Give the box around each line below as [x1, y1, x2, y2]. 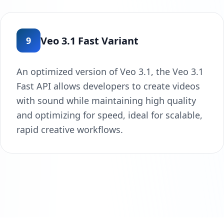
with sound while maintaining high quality [16, 94, 196, 107]
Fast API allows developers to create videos [16, 80, 200, 92]
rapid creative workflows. [16, 123, 123, 136]
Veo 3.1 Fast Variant [40, 33, 138, 47]
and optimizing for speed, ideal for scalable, [16, 109, 202, 121]
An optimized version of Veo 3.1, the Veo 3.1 [16, 65, 203, 78]
